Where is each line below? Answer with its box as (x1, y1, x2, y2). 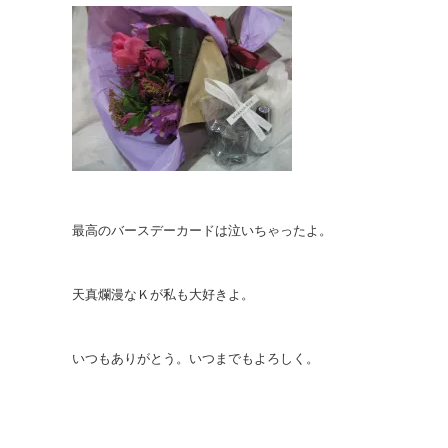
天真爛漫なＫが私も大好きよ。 (72, 287, 254, 302)
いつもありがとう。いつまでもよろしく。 (72, 351, 319, 366)
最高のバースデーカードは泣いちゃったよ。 (72, 223, 332, 238)
